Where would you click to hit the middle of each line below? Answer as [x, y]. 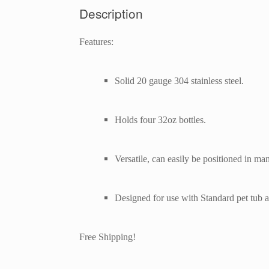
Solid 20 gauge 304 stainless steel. [179, 81]
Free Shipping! [107, 237]
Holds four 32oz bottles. [160, 120]
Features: [96, 42]
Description [111, 14]
